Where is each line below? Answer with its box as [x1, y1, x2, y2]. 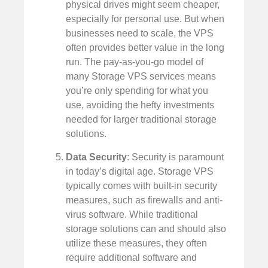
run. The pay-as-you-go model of [66, 57, 203, 68]
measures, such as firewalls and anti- [66, 194, 223, 205]
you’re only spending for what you [66, 86, 208, 96]
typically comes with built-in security [66, 180, 217, 191]
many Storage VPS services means [66, 71, 216, 82]
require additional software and [66, 252, 197, 263]
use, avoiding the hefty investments [66, 100, 214, 111]
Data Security [66, 151, 127, 162]
